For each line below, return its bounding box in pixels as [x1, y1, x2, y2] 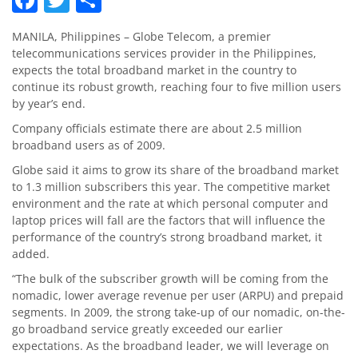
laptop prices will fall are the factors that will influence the [12, 212, 325, 228]
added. [12, 245, 50, 261]
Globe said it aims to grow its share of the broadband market [12, 161, 339, 177]
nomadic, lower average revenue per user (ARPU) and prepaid [12, 287, 344, 303]
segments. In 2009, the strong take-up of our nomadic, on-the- [12, 304, 345, 320]
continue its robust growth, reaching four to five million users [12, 78, 341, 94]
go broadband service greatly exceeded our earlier [12, 320, 283, 336]
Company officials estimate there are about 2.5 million [12, 120, 302, 136]
